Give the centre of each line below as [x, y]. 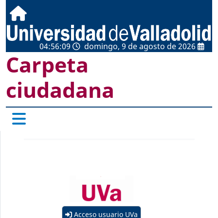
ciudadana [60, 90]
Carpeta [47, 64]
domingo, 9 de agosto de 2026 [140, 46]
